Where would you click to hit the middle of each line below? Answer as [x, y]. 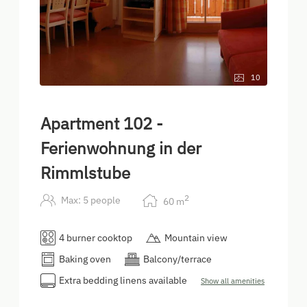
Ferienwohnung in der [121, 148]
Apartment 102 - [102, 124]
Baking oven [85, 259]
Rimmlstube [85, 173]
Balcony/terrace [177, 259]
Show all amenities [233, 281]
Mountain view [196, 238]
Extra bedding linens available [123, 281]
